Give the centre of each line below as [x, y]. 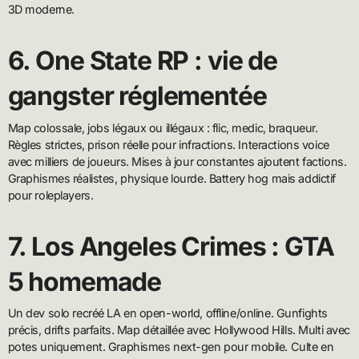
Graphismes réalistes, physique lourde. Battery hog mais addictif [171, 178]
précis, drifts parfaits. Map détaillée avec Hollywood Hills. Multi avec [179, 329]
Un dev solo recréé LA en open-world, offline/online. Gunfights [167, 313]
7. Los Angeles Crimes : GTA [171, 246]
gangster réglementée [137, 96]
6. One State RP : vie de [142, 61]
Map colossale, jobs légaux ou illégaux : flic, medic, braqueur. [163, 127]
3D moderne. [41, 10]
